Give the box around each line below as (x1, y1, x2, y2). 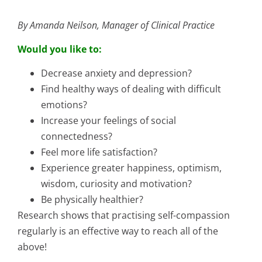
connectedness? (41, 130, 112, 143)
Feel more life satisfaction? (41, 146, 157, 159)
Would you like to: (18, 43, 102, 56)
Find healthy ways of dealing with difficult (41, 82, 221, 96)
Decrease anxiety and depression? (41, 67, 192, 80)
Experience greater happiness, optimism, (41, 161, 222, 175)
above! (18, 240, 47, 254)
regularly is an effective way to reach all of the (18, 225, 218, 238)
